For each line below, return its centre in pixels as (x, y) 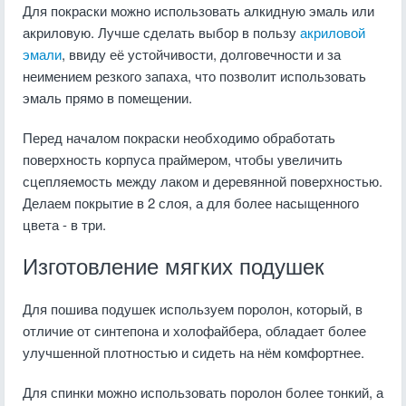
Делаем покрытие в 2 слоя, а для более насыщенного (191, 203)
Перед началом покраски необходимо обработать (179, 137)
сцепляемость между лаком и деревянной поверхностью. (203, 181)
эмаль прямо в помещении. (107, 97)
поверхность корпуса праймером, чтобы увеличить (183, 159)
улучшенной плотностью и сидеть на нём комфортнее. (193, 352)
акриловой (333, 32)
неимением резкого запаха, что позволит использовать (194, 76)
